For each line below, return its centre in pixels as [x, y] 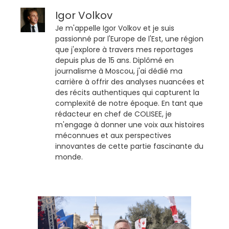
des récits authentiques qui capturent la [127, 93]
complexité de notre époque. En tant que [129, 104]
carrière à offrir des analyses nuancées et [130, 82]
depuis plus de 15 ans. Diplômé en [114, 61]
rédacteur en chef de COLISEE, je [113, 114]
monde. [69, 157]
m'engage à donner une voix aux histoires [130, 125]
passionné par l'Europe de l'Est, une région [129, 39]
